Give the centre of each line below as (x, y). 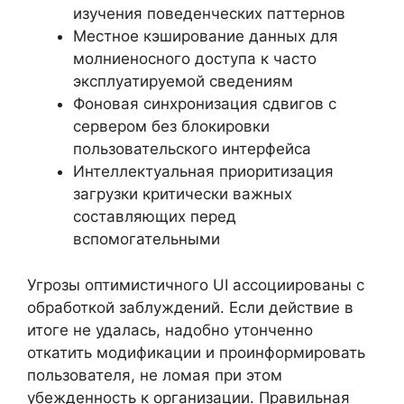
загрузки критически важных (183, 194)
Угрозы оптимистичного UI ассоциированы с (196, 285)
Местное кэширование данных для (206, 36)
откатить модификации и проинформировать (196, 352)
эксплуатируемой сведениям (183, 81)
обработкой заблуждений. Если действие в (190, 307)
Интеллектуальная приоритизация (203, 171)
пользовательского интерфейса (192, 149)
